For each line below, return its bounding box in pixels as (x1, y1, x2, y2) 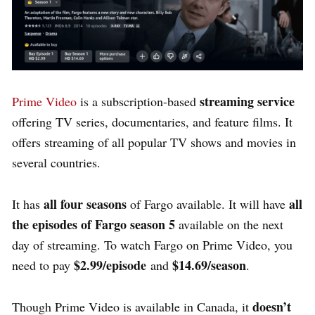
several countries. (12, 154, 101, 172)
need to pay (12, 257, 74, 274)
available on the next (175, 216, 283, 233)
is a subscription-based (77, 93, 200, 110)
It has (12, 195, 44, 213)
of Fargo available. (127, 195, 225, 213)
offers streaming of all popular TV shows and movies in (12, 134, 296, 151)
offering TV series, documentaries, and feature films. (12, 113, 281, 131)
